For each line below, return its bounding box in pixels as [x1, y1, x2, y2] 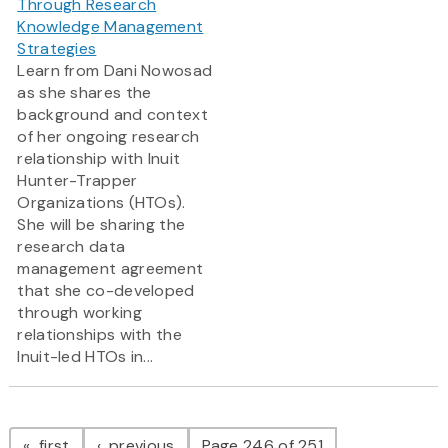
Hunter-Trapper [17, 170, 138, 192]
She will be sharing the [17, 214, 186, 236]
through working [17, 302, 142, 324]
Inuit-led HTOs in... [17, 346, 154, 368]
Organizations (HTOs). [17, 192, 186, 214]
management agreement [17, 258, 204, 280]
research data [17, 236, 126, 258]
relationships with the [17, 324, 182, 346]
